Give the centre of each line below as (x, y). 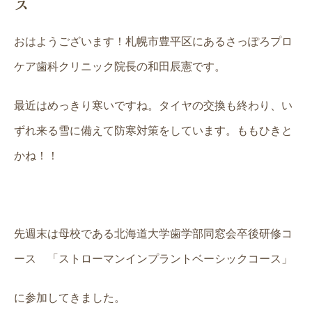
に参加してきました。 (70, 298)
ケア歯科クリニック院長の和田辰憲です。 (120, 67)
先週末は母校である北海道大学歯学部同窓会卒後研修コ (153, 234)
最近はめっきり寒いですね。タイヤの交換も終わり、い (153, 106)
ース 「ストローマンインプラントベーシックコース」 (153, 259)
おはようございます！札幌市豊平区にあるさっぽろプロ (153, 41)
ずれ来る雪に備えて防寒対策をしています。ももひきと (153, 131)
